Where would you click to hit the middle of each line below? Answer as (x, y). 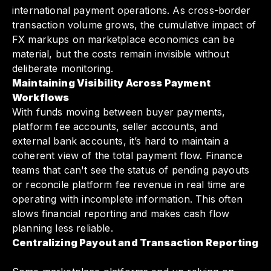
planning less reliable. (63, 228)
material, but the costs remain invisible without (121, 54)
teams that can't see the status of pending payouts (131, 170)
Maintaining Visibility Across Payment (111, 83)
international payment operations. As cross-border (131, 11)
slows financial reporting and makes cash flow (121, 214)
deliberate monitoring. (63, 69)
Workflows (41, 98)
